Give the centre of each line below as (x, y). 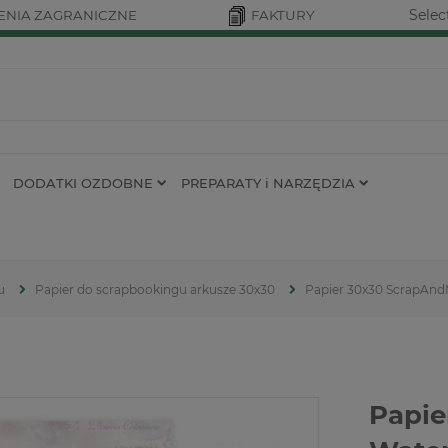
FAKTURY (282, 15)
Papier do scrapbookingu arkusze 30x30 (155, 290)
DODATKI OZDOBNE (83, 182)
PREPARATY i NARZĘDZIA (268, 182)
